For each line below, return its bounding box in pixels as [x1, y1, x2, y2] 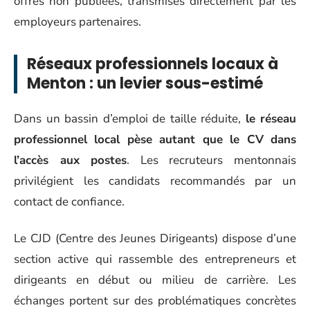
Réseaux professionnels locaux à [27, 53, 278, 75]
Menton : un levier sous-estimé [27, 72, 263, 94]
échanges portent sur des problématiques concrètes [14, 292, 296, 309]
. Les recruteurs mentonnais [127, 152, 297, 168]
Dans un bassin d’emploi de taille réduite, [14, 111, 246, 127]
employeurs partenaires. [14, 13, 141, 30]
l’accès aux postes [14, 152, 127, 168]
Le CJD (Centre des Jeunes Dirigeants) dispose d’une [14, 230, 296, 246]
